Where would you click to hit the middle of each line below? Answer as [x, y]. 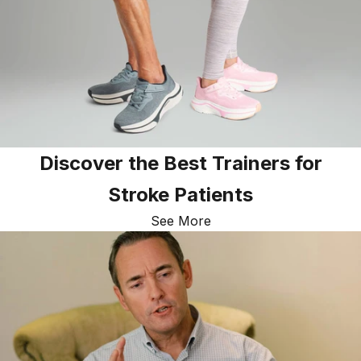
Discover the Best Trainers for [180, 163]
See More [180, 220]
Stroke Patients [180, 194]
